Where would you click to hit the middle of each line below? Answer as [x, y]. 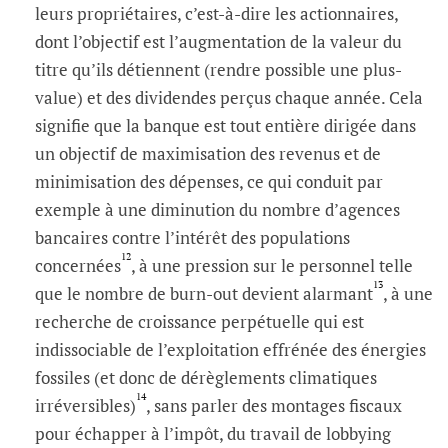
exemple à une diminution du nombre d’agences [217, 209]
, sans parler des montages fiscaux [274, 405]
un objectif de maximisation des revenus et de [208, 153]
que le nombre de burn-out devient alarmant [204, 293]
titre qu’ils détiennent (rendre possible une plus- [218, 69]
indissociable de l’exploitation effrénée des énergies [230, 349]
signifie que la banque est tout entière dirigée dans [225, 125]
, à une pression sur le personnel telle [272, 265]
